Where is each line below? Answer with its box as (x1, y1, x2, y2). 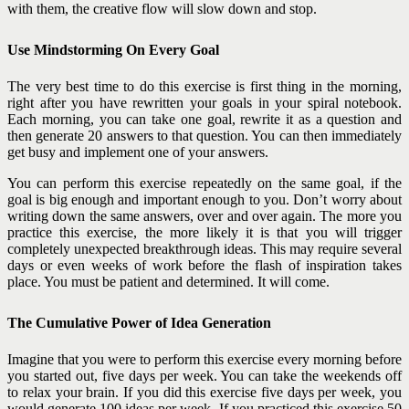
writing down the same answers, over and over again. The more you (7, 207, 402, 224)
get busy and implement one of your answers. (7, 143, 268, 160)
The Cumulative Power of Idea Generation (7, 314, 271, 330)
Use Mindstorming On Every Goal (7, 41, 219, 58)
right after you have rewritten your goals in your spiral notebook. (7, 94, 402, 110)
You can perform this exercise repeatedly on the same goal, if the (7, 174, 402, 191)
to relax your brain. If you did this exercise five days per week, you (7, 383, 402, 400)
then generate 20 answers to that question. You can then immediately (7, 127, 402, 143)
